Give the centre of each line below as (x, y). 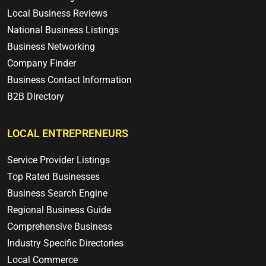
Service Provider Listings (58, 160)
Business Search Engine (57, 194)
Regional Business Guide (59, 210)
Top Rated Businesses (53, 177)
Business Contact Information (69, 80)
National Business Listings (63, 30)
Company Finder (42, 64)
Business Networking (51, 47)
